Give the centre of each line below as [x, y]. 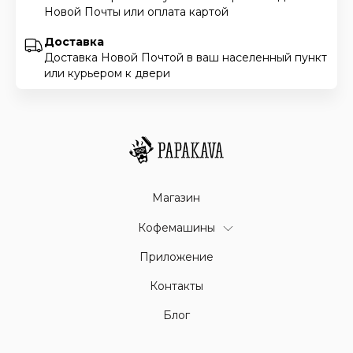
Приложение [176, 257]
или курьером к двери [108, 73]
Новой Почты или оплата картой [137, 11]
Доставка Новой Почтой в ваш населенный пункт [186, 57]
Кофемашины [176, 228]
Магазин [176, 198]
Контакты [176, 286]
